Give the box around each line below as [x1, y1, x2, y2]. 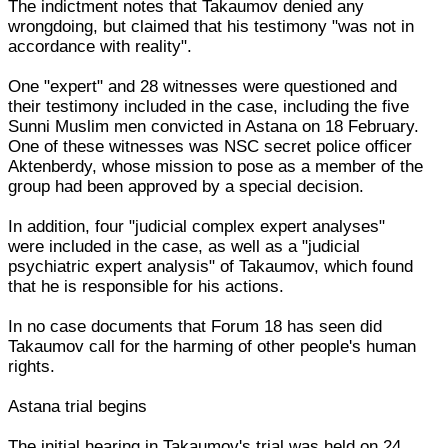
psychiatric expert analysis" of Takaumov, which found [8, 256, 414, 276]
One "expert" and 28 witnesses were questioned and [8, 76, 398, 96]
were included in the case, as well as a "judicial [8, 236, 361, 256]
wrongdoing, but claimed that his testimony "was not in [8, 16, 415, 36]
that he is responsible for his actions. [8, 276, 285, 296]
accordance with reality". [8, 36, 193, 56]
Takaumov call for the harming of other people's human [8, 336, 417, 356]
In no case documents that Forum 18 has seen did [8, 316, 383, 336]
